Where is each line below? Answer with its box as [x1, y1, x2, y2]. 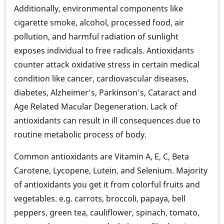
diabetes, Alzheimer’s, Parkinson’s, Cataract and [14, 86, 196, 98]
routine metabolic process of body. [14, 128, 146, 140]
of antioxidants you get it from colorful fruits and [14, 178, 200, 190]
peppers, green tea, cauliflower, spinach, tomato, [14, 206, 199, 218]
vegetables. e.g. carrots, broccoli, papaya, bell [14, 192, 185, 204]
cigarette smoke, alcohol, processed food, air [14, 16, 184, 28]
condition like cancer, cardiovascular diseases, [14, 72, 188, 84]
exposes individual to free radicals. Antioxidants [14, 44, 194, 56]
